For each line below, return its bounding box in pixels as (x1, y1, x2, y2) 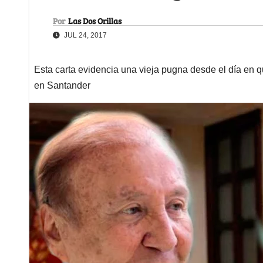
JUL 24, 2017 (62, 31, 107, 39)
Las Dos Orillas (68, 15, 122, 26)
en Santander (34, 80, 90, 90)
